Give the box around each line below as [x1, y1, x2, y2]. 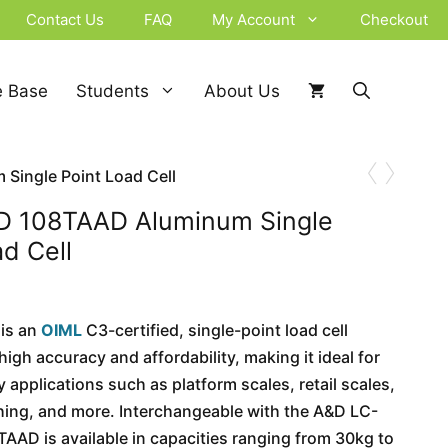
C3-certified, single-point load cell [82, 320, 349, 340]
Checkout [360, 10, 428, 29]
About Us [204, 81, 280, 101]
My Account [212, 10, 295, 29]
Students [76, 81, 149, 101]
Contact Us [26, 10, 104, 29]
